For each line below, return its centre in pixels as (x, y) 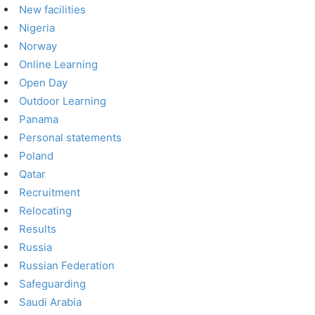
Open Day (44, 83)
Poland (37, 156)
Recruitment (50, 192)
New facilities (53, 9)
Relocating (46, 211)
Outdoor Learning (63, 101)
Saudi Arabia (51, 302)
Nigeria (37, 28)
